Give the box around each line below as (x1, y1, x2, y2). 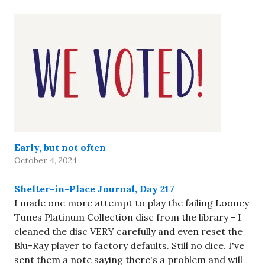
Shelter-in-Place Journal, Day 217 (14, 182, 174, 195)
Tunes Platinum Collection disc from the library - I (14, 211, 241, 223)
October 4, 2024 (14, 154, 77, 166)
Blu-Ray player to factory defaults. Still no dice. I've (14, 239, 244, 251)
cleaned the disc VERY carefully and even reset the (14, 225, 243, 237)
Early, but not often (14, 141, 106, 153)
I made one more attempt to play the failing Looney (14, 196, 249, 209)
